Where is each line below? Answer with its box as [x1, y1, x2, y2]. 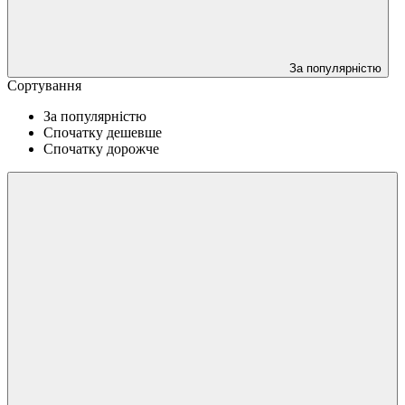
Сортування [7, 77, 81, 93]
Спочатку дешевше [43, 124, 162, 140]
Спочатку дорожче [43, 140, 159, 156]
